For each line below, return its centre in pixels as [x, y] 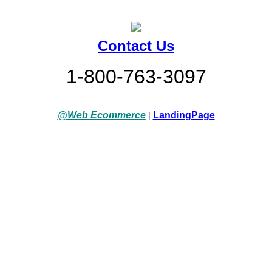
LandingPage [184, 115]
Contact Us [136, 46]
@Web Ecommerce [101, 115]
